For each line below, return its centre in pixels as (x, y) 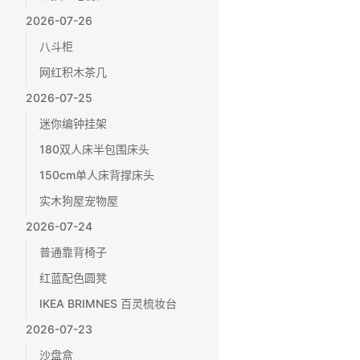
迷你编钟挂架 (73, 123)
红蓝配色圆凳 (73, 278)
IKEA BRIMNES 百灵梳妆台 (108, 303)
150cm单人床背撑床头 (97, 175)
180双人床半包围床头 (94, 149)
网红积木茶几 (73, 72)
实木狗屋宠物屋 (79, 200)
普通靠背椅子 (73, 252)
